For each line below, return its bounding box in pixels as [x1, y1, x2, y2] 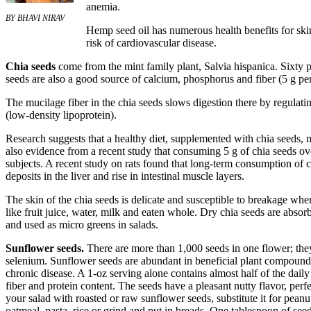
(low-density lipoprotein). [6, 109, 117, 121]
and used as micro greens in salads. [6, 219, 158, 230]
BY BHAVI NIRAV [6, 12, 65, 23]
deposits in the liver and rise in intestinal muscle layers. [6, 170, 244, 182]
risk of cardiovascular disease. [86, 37, 217, 49]
